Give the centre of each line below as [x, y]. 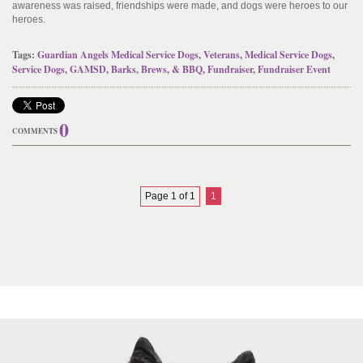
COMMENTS [35, 131]
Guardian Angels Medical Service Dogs [118, 55]
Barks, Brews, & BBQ [157, 69]
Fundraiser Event [294, 69]
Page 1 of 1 [170, 196]
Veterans [222, 55]
